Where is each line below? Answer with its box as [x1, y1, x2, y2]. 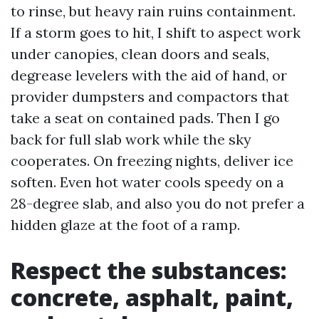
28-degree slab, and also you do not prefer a [11, 194, 305, 212]
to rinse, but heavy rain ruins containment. [11, 2, 296, 20]
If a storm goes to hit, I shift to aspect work [11, 23, 300, 41]
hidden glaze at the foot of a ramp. [11, 216, 240, 234]
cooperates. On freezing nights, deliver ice [11, 152, 293, 169]
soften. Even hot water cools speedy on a [11, 173, 284, 191]
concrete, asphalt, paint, [11, 282, 293, 313]
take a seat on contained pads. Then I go [11, 109, 280, 127]
